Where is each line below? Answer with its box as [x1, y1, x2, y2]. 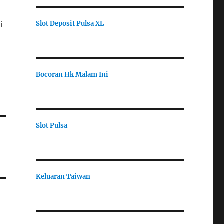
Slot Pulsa [35, 121, 67, 130]
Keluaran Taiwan [35, 172, 90, 181]
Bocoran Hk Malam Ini [35, 70, 108, 79]
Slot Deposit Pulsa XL [35, 19, 104, 28]
